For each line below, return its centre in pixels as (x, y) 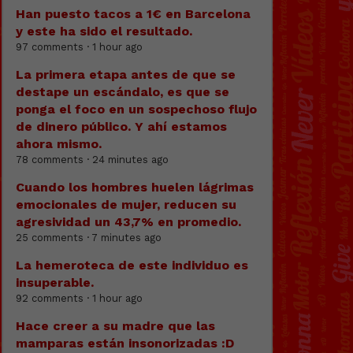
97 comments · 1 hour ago (79, 46)
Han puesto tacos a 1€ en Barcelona (133, 13)
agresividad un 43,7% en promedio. (128, 221)
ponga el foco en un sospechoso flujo (136, 109)
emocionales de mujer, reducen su (126, 204)
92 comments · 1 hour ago (79, 298)
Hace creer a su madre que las (115, 325)
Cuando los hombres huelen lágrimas (135, 187)
